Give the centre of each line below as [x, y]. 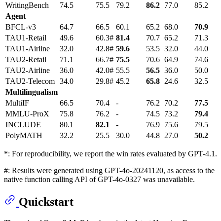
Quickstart [46, 202]
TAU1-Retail [26, 38]
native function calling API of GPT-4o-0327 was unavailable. [99, 180]
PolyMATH [24, 136]
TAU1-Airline [28, 49]
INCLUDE [23, 125]
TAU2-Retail [26, 60]
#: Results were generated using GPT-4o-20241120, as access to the [109, 171]
